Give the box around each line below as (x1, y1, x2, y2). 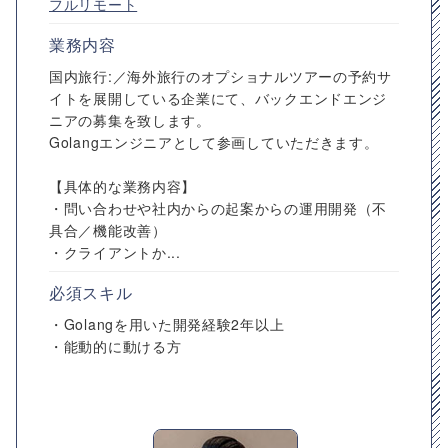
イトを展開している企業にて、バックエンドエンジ (49, 88, 388, 108)
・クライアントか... (49, 242, 181, 262)
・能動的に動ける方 (49, 336, 182, 356)
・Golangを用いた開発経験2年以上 (49, 314, 285, 334)
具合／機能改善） (49, 220, 167, 240)
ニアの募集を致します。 (49, 110, 211, 130)
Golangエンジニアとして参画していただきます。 (49, 132, 379, 152)
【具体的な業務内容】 (49, 176, 196, 196)
